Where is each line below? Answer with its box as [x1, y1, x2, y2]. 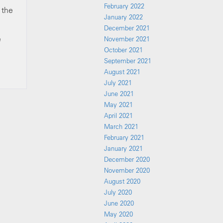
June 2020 [104, 199, 134, 207]
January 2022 [104, 13, 143, 21]
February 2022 [104, 2, 144, 10]
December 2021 [104, 24, 150, 32]
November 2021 [104, 35, 150, 43]
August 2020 [104, 177, 140, 185]
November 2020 [104, 166, 150, 174]
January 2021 [104, 144, 143, 152]
